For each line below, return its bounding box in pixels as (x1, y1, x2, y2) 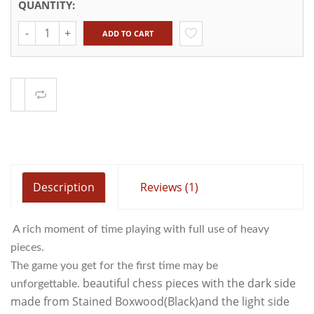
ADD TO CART (102, 27, 153, 39)
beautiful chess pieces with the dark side (83, 275, 296, 291)
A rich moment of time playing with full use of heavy (11, 223, 269, 235)
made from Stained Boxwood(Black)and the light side (11, 293, 289, 309)
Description (33, 179, 95, 195)
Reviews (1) (140, 179, 198, 195)
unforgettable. (11, 278, 83, 289)
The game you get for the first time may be (11, 259, 218, 271)
